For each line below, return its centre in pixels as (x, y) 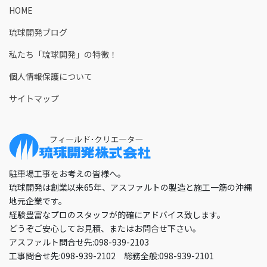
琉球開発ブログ (38, 32)
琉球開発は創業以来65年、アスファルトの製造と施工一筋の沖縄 (131, 187)
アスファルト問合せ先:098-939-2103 (79, 242)
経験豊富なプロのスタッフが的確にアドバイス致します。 (117, 214)
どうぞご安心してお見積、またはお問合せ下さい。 (105, 228)
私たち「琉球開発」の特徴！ (63, 54)
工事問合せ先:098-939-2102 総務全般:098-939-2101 (111, 255)
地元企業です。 (38, 201)
